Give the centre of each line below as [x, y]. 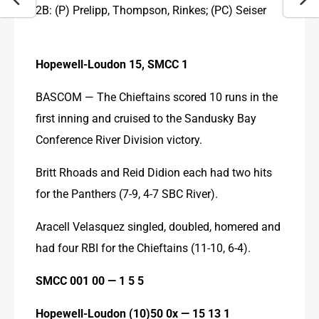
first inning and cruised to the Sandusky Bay [146, 117]
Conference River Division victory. [119, 139]
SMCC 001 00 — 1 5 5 [91, 280]
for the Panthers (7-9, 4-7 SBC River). [127, 193]
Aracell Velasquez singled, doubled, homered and [158, 226]
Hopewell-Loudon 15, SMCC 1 [112, 63]
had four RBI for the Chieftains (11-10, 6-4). [143, 247]
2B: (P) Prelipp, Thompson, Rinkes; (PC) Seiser [151, 9]
